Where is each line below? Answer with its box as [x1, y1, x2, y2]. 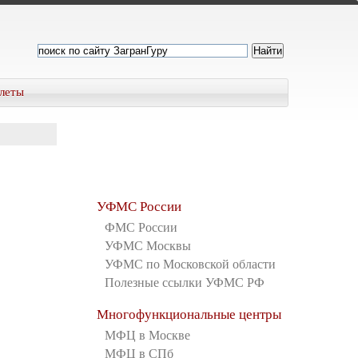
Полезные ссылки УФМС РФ [105, 276, 265, 289]
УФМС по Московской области [105, 257, 276, 271]
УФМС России [97, 199, 181, 214]
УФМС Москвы [105, 239, 191, 253]
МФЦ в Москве [105, 328, 190, 342]
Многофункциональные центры [97, 307, 281, 322]
